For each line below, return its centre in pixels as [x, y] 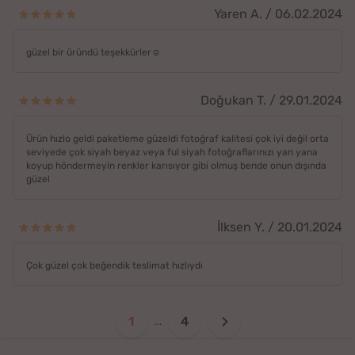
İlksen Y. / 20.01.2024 [280, 227]
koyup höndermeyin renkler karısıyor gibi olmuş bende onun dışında [176, 166]
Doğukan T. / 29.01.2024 [271, 101]
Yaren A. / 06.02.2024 [278, 14]
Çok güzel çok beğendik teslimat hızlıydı [115, 266]
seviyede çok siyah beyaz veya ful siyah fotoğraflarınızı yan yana [172, 153]
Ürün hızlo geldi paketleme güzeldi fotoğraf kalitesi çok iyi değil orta [177, 139]
